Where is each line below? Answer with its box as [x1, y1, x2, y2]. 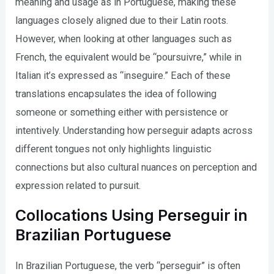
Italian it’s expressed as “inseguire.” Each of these [15, 70, 231, 82]
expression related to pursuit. [15, 180, 141, 192]
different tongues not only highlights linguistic [15, 143, 212, 155]
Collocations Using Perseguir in [15, 206, 248, 224]
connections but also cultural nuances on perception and [15, 161, 257, 174]
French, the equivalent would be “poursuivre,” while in [15, 51, 242, 64]
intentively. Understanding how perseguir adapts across [15, 125, 253, 137]
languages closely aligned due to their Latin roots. [15, 15, 229, 27]
